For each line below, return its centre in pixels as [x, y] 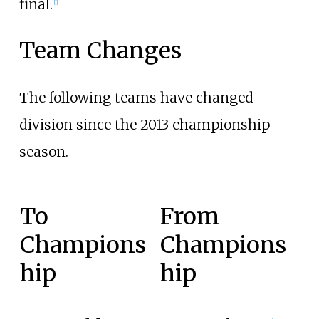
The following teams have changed [136, 97]
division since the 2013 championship [144, 124]
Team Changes [100, 51]
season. [43, 151]
